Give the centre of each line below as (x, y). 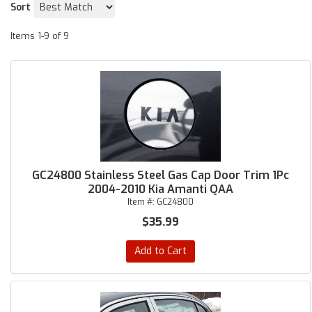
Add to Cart (160, 251)
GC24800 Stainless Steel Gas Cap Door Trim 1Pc (160, 175)
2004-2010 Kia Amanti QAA (160, 189)
